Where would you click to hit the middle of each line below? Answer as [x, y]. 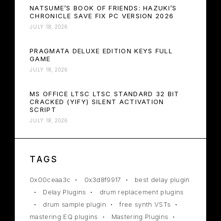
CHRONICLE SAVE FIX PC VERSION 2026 [102, 16]
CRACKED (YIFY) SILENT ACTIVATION [97, 102]
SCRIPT [43, 110]
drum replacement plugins [142, 192]
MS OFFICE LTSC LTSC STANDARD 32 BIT [105, 94]
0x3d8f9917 [103, 180]
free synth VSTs [145, 204]
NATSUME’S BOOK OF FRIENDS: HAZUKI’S [103, 8]
